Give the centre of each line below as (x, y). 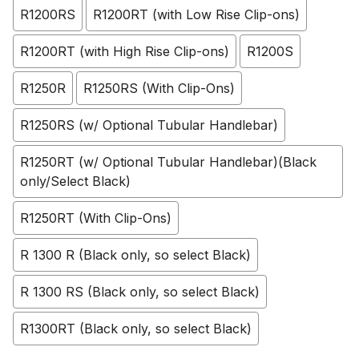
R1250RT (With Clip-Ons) (96, 218)
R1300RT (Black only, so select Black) (136, 329)
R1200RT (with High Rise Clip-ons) (125, 52)
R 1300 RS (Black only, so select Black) (140, 292)
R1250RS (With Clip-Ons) (159, 89)
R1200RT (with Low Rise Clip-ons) (196, 15)
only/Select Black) (75, 182)
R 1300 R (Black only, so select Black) (135, 255)
